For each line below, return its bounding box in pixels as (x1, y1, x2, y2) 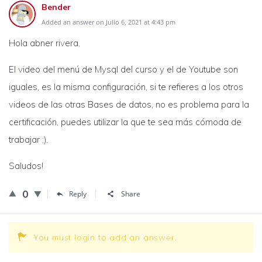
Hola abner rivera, (9, 37, 80, 49)
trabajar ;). (9, 134, 48, 145)
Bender (42, 2, 71, 12)
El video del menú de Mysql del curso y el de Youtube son (9, 64, 238, 75)
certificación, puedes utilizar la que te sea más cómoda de (9, 116, 242, 127)
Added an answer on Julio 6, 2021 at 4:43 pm (42, 18, 175, 26)
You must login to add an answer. (33, 232, 177, 243)
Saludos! (9, 160, 43, 171)
